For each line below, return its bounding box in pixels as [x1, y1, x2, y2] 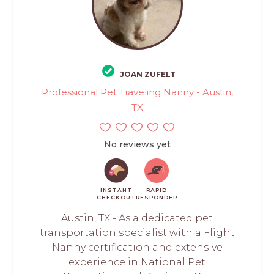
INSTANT [100, 187, 132, 194]
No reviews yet [103, 139, 171, 150]
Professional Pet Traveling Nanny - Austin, [41, 86, 233, 98]
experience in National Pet [68, 256, 206, 268]
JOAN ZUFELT [120, 70, 176, 80]
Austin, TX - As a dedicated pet [61, 212, 213, 224]
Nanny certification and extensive [51, 242, 223, 254]
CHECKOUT [97, 194, 136, 201]
